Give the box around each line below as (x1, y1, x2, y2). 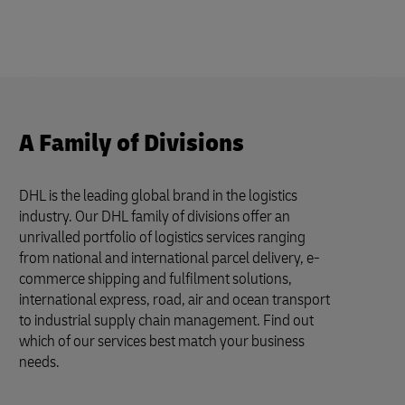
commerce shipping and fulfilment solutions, (19, 268, 292, 289)
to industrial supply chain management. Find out (19, 310, 314, 331)
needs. (19, 352, 60, 372)
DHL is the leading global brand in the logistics (19, 185, 297, 206)
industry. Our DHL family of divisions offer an (19, 206, 290, 227)
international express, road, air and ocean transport (19, 289, 330, 310)
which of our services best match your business (19, 331, 305, 352)
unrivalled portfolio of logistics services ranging (19, 227, 306, 248)
